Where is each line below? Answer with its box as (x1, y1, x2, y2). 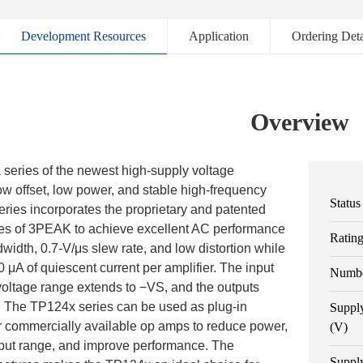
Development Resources (21, 29, 146, 43)
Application (189, 29, 249, 43)
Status (330, 196, 361, 210)
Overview (250, 109, 349, 135)
